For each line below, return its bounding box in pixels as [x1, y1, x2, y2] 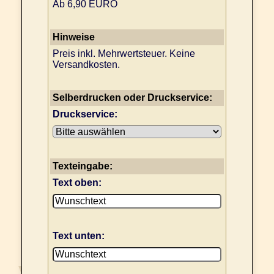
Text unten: [53, 230, 105, 241]
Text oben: [53, 177, 102, 188]
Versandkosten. [53, 59, 120, 70]
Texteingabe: [53, 160, 113, 171]
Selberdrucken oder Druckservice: [53, 92, 212, 103]
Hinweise [53, 31, 95, 42]
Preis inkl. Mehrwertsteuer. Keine [53, 48, 195, 59]
